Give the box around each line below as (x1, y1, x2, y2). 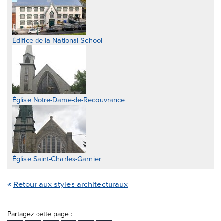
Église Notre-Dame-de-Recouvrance (12, 94, 125, 105)
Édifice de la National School (12, 35, 102, 45)
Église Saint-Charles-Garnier (12, 153, 101, 164)
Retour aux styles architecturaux (13, 178, 128, 189)
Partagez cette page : (7, 208, 72, 219)
